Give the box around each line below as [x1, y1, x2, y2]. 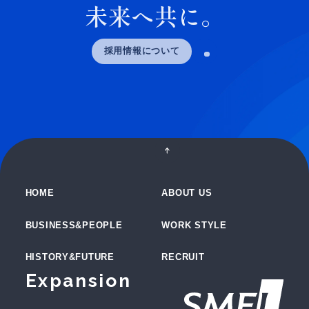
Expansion [25, 270, 132, 292]
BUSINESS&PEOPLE [25, 220, 123, 230]
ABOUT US [161, 188, 212, 199]
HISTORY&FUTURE [25, 252, 114, 263]
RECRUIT [161, 252, 205, 263]
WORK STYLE [161, 220, 227, 230]
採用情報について [103, 46, 180, 57]
